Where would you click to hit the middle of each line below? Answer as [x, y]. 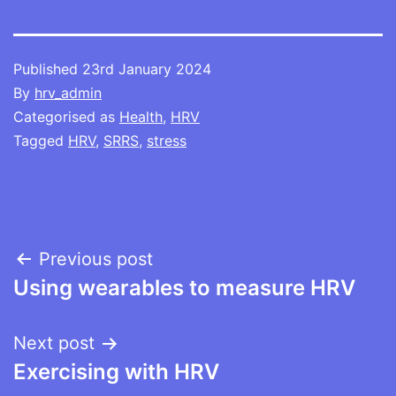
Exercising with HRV [116, 371]
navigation [90, 304]
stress [167, 140]
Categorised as [66, 116]
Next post [54, 343]
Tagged [41, 140]
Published [48, 69]
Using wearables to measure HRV [184, 287]
